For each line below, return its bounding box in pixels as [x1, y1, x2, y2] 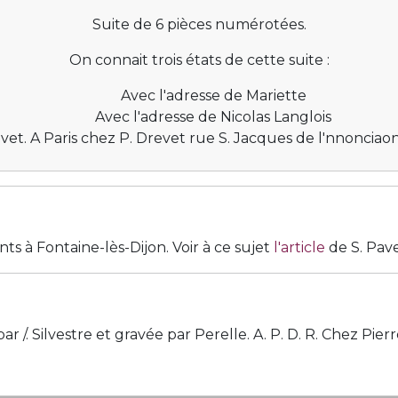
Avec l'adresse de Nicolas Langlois [95, 108, 331, 125]
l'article [274, 239, 325, 256]
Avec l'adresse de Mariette [120, 87, 306, 104]
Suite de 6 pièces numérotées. [92, 16, 306, 33]
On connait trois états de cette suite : [68, 52, 330, 68]
